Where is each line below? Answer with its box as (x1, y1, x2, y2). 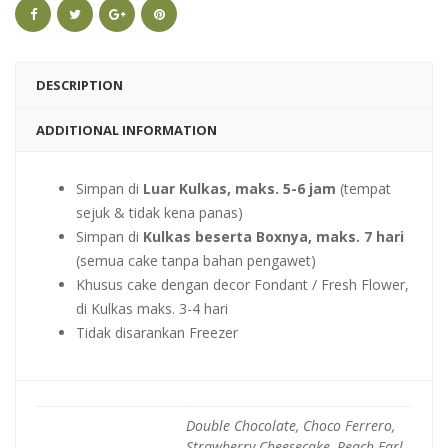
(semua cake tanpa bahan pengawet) (76, 251, 316, 270)
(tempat (336, 179, 391, 198)
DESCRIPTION (36, 76, 123, 94)
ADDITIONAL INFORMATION (36, 121, 217, 139)
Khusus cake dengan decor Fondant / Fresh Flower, (76, 275, 409, 294)
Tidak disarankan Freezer (76, 323, 238, 342)
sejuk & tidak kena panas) (76, 203, 243, 222)
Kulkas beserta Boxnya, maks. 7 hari (143, 227, 404, 246)
